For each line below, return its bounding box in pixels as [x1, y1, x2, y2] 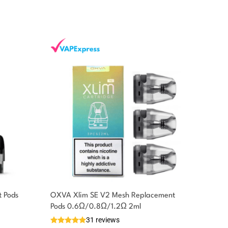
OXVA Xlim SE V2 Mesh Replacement [50, 191, 175, 199]
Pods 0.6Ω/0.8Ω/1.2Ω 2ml [50, 203, 141, 211]
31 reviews [86, 215, 120, 224]
